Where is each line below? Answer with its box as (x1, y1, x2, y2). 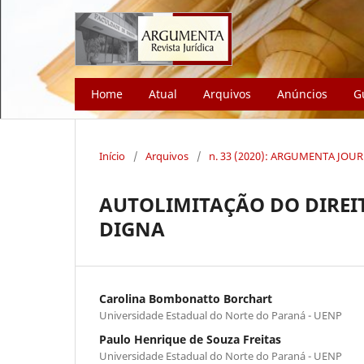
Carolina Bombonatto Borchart (99, 290, 272, 306)
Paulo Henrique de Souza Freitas (99, 331, 281, 347)
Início (99, 148, 125, 163)
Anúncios (277, 85, 327, 102)
